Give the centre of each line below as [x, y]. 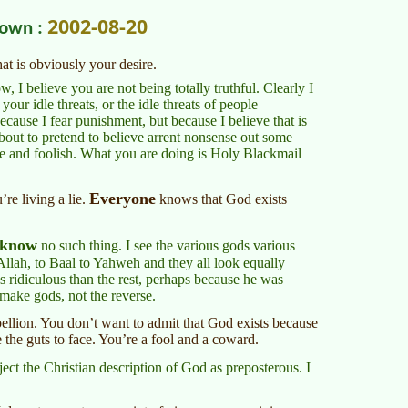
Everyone [122, 198]
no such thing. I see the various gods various [166, 245]
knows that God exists [221, 199]
